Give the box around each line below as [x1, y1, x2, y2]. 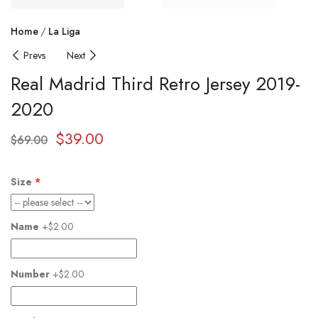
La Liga [48, 23, 80, 38]
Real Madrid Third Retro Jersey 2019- [11, 70, 300, 97]
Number [11, 266, 50, 281]
